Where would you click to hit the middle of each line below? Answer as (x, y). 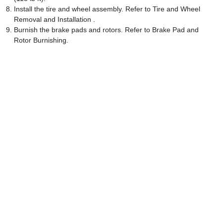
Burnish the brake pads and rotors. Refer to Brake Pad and (106, 30)
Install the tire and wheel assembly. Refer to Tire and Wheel (107, 9)
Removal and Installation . (55, 20)
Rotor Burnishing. (41, 40)
